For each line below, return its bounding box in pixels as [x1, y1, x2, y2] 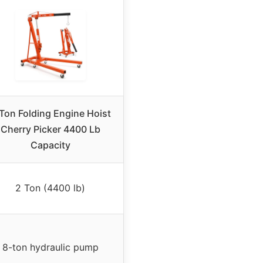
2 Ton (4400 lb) [15, 182, 85, 194]
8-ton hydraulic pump [2, 241, 99, 254]
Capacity [30, 139, 70, 151]
